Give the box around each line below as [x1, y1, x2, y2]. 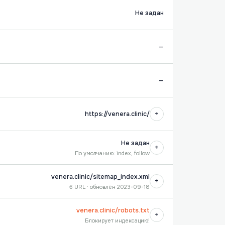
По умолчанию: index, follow [74, 150, 150, 157]
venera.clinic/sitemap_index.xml [51, 173, 150, 181]
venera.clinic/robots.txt [76, 206, 150, 214]
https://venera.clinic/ [84, 110, 150, 118]
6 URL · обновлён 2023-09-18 [69, 183, 150, 190]
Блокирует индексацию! [84, 217, 150, 224]
